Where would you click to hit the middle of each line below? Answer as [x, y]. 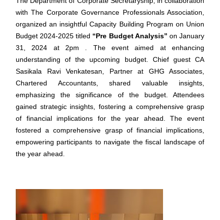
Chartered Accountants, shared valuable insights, [110, 83]
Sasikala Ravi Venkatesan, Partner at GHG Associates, [110, 71]
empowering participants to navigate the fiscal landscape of [110, 142]
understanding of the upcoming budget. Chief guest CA [110, 59]
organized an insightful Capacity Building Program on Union [110, 24]
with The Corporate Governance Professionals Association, [110, 12]
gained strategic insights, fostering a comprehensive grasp [110, 107]
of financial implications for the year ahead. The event [110, 118]
